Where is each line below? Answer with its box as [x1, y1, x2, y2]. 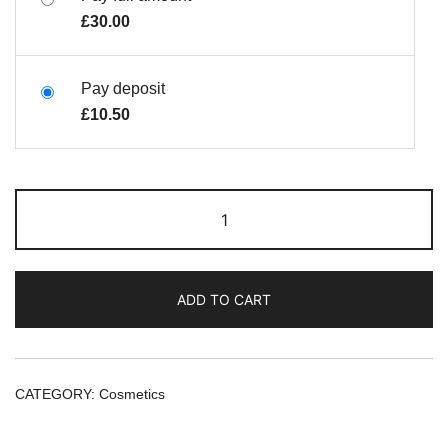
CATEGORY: [15, 385, 99, 402]
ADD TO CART [177, 290, 271, 308]
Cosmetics [99, 385, 165, 402]
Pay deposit [81, 80, 165, 97]
